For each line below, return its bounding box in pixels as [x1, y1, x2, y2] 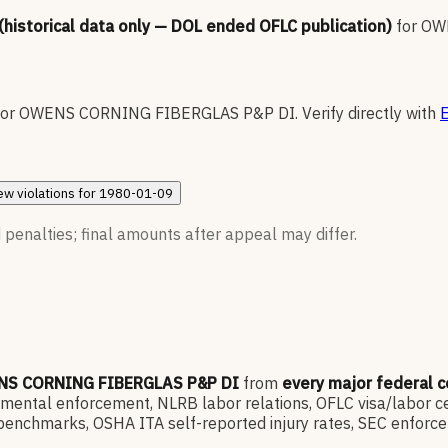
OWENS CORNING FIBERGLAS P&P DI [19, 103, 295, 124]
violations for [17, 184, 99, 203]
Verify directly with [302, 103, 436, 124]
